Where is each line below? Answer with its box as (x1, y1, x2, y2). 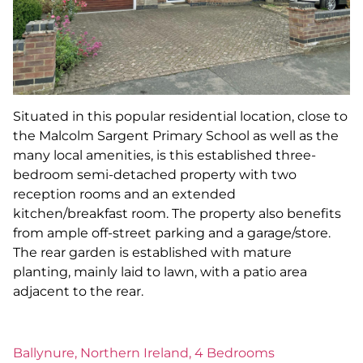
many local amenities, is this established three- (13, 147, 316, 163)
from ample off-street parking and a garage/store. (13, 224, 331, 241)
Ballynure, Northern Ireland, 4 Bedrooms (13, 345, 275, 361)
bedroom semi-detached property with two (13, 166, 297, 182)
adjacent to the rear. (13, 283, 143, 299)
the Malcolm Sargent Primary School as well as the (13, 127, 339, 143)
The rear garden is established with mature (13, 244, 292, 260)
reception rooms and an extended (13, 186, 236, 202)
